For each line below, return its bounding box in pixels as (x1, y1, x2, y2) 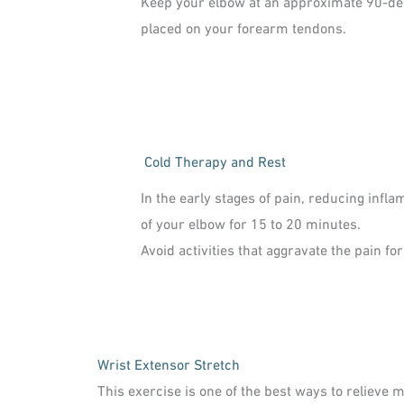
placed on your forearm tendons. (141, 16, 346, 38)
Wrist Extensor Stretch (97, 352, 240, 373)
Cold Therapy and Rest (144, 150, 286, 171)
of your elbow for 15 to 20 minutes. (141, 211, 361, 233)
